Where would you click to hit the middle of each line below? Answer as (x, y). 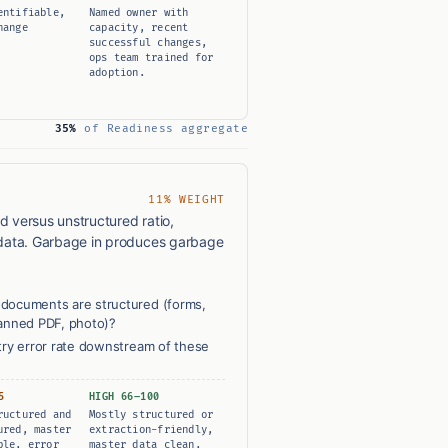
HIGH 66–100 (124, 397)
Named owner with (139, 13)
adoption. (117, 73)
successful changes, (148, 43)
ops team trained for (151, 58)
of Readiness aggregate (162, 129)
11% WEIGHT (186, 200)
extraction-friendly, (151, 430)
